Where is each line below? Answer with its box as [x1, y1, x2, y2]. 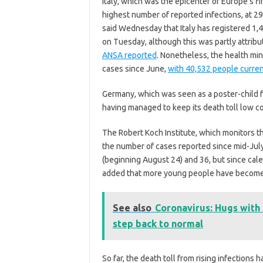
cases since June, [102, 64, 168, 73]
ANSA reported [102, 50, 157, 60]
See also [112, 203, 151, 213]
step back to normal [112, 218, 203, 229]
